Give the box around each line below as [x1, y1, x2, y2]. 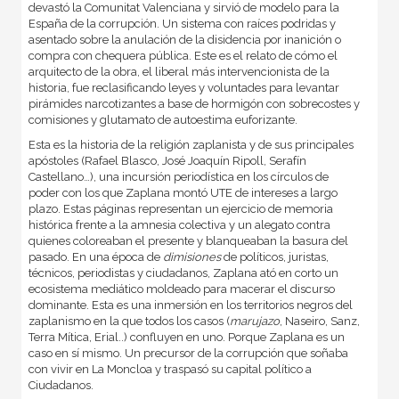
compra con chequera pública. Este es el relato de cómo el [28, 49, 338, 63]
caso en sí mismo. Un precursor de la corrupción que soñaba [28, 346, 348, 361]
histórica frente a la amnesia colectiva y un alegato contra [28, 218, 330, 232]
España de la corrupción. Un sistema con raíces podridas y [28, 17, 336, 31]
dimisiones [162, 250, 221, 265]
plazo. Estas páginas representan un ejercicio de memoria [28, 202, 333, 216]
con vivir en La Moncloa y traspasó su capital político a [28, 362, 312, 377]
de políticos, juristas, [220, 250, 329, 265]
